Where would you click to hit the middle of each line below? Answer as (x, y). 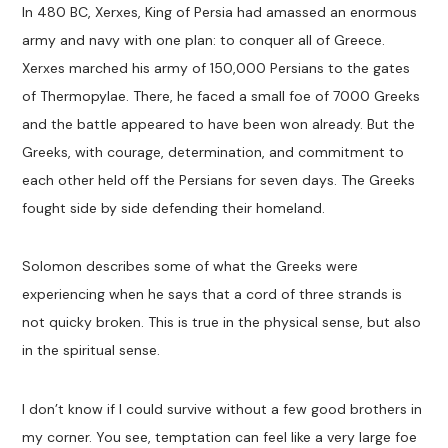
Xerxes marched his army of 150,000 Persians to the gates (216, 68)
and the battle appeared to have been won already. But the (219, 124)
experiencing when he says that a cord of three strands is (212, 294)
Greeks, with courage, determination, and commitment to (213, 152)
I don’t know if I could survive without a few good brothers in (222, 408)
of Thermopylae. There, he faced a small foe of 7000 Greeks (221, 96)
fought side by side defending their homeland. (174, 208)
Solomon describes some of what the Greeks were (190, 266)
